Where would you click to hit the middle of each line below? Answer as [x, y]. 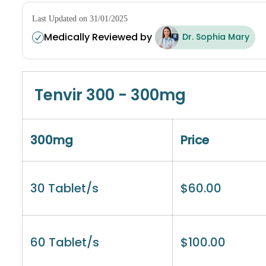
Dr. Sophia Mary [216, 37]
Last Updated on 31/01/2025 [80, 18]
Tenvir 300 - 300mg [110, 95]
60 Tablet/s [65, 242]
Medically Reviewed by [98, 37]
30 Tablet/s [64, 188]
